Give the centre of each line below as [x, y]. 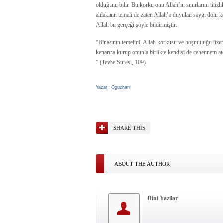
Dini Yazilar [163, 198]
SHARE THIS [129, 128]
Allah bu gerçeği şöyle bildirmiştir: [136, 25]
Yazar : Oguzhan [113, 87]
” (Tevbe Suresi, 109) [121, 62]
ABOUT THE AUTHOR [142, 164]
